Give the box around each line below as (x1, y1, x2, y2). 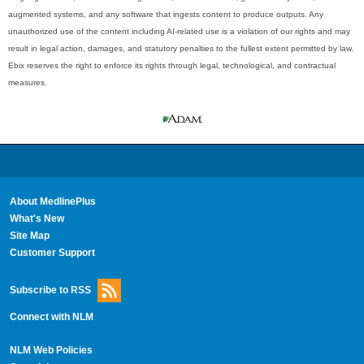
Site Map (9, 229, 50, 241)
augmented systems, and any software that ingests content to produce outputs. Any (8, 9, 323, 19)
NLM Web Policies (9, 344, 93, 356)
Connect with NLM (9, 310, 93, 323)
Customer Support (9, 246, 95, 258)
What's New (9, 212, 64, 224)
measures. (8, 77, 47, 87)
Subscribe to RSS (9, 284, 91, 296)
